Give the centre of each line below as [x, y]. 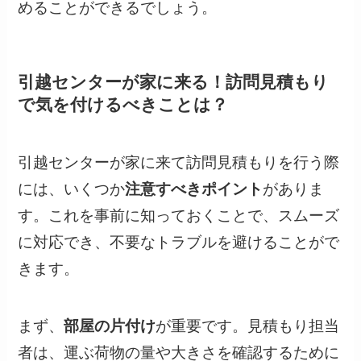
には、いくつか [72, 189]
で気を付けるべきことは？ [123, 104]
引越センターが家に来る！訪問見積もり [174, 81]
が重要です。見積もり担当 [248, 326]
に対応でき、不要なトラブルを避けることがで [179, 243]
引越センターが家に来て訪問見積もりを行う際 [179, 163]
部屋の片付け [110, 326]
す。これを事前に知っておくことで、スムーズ [179, 216]
